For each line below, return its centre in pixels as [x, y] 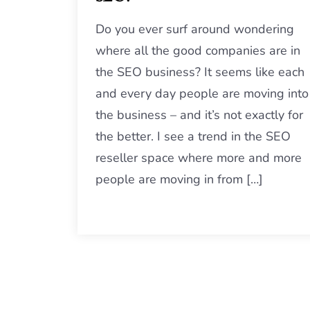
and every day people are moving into [202, 93]
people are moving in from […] [179, 179]
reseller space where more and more [199, 158]
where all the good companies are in [198, 51]
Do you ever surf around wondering [195, 29]
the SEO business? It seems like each [200, 72]
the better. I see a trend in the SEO [193, 136]
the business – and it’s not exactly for [199, 115]
